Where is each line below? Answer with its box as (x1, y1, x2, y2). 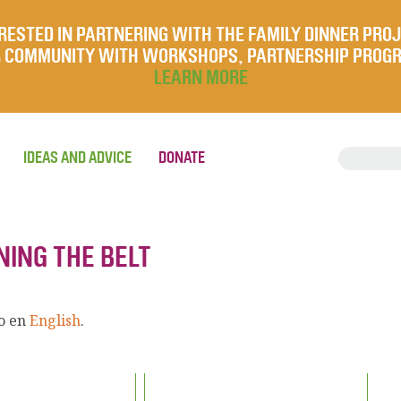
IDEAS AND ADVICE (23, 148, 132, 167)
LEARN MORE (153, 66, 248, 90)
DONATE (158, 148, 205, 167)
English (30, 311, 81, 330)
